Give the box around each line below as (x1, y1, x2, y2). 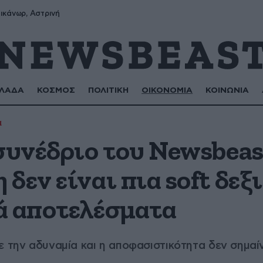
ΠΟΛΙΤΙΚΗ (88, 86, 129, 95)
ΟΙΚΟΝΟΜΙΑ (141, 86, 193, 95)
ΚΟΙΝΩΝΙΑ (205, 86, 249, 95)
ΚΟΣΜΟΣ (37, 86, 76, 95)
